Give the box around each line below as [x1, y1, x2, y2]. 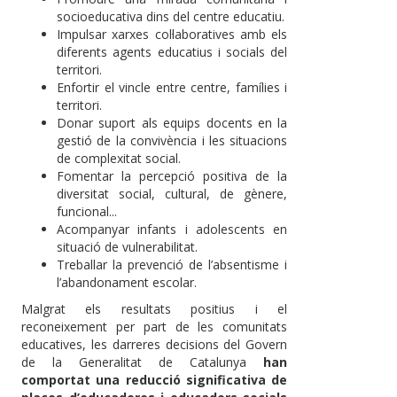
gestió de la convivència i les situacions [57, 132, 288, 150]
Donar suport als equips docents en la [57, 114, 288, 132]
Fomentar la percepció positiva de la [57, 167, 288, 185]
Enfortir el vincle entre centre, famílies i [57, 79, 288, 97]
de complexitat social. [57, 150, 181, 167]
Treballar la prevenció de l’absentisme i [57, 256, 288, 274]
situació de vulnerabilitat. [57, 238, 198, 256]
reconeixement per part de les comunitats [21, 318, 288, 336]
